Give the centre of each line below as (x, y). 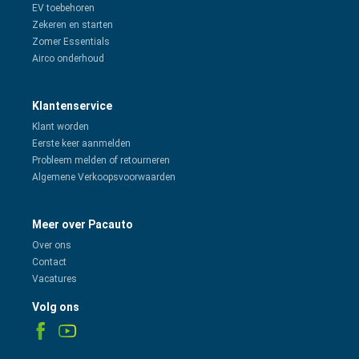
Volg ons (56, 307)
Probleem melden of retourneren (101, 161)
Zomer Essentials (71, 42)
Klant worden (61, 127)
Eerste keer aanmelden (81, 144)
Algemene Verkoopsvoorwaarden (104, 177)
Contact (49, 262)
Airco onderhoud (68, 59)
